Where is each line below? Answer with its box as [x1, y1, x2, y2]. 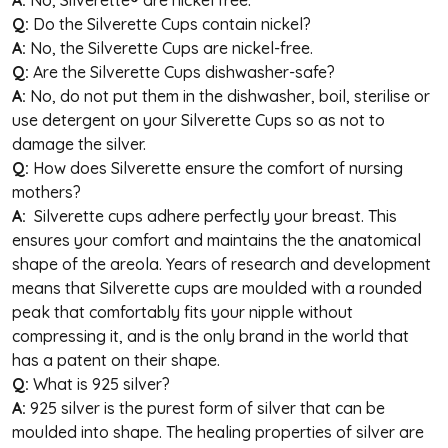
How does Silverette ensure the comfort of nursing [33, 157, 403, 178]
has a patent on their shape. [12, 349, 220, 370]
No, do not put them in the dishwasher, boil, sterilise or [30, 85, 430, 106]
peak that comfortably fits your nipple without [12, 301, 353, 322]
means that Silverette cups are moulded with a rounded [12, 277, 422, 298]
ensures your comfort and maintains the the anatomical [12, 229, 421, 250]
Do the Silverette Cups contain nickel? [29, 13, 311, 34]
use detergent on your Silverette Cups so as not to [12, 109, 385, 130]
